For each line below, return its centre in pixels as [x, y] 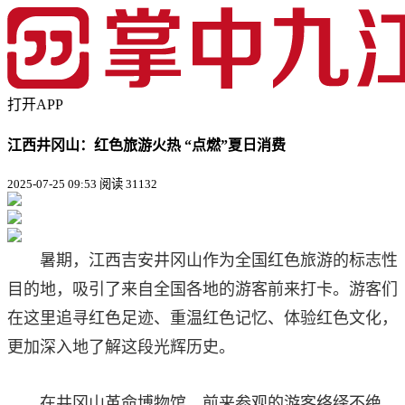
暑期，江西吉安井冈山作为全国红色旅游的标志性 [219, 260]
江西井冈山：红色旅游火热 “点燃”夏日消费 [146, 146]
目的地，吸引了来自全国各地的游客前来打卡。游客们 [202, 289]
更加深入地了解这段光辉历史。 [121, 347]
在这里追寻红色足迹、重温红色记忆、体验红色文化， [202, 318]
